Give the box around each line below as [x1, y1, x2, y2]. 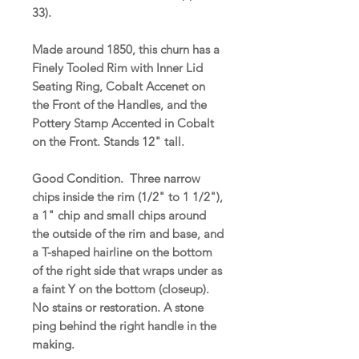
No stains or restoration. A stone [32, 299, 204, 315]
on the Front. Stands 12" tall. [32, 133, 184, 149]
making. [32, 336, 78, 352]
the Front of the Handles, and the [32, 96, 207, 112]
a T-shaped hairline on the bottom [32, 244, 212, 260]
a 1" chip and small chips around [32, 207, 206, 223]
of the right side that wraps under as [32, 262, 222, 278]
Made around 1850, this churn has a [32, 41, 220, 57]
